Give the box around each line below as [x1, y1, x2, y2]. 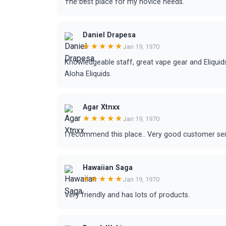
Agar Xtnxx [83, 103, 120, 111]
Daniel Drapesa [83, 31, 136, 39]
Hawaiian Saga [83, 163, 133, 172]
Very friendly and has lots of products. [65, 191, 190, 199]
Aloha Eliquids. [65, 70, 111, 78]
